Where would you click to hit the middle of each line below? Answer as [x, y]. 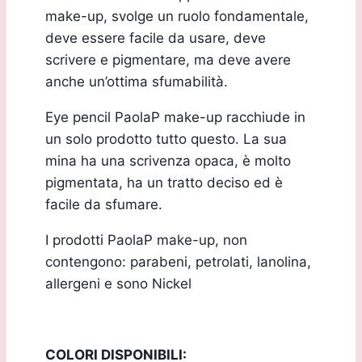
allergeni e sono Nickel [118, 283]
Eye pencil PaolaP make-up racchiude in [175, 117]
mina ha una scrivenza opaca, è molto [168, 160]
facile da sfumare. [104, 204]
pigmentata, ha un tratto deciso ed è [164, 182]
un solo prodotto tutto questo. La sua [166, 139]
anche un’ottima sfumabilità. [137, 81]
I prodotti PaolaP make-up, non [146, 240]
